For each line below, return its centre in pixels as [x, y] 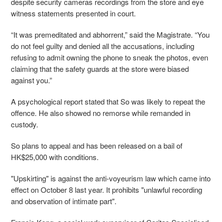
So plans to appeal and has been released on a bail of [97, 146]
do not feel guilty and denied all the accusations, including [103, 46]
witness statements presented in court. [74, 13]
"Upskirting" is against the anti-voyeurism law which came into [111, 178]
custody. [25, 124]
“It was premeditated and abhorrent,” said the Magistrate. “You [110, 35]
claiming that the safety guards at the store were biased [100, 69]
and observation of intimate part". [64, 201]
